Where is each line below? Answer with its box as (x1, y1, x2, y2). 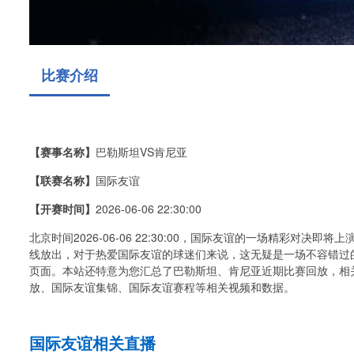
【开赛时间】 (29, 201, 96, 217)
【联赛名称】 (29, 172, 96, 188)
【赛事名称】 (29, 144, 96, 160)
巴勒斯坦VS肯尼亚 (96, 144, 187, 160)
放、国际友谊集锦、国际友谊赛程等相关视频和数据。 (29, 279, 295, 295)
